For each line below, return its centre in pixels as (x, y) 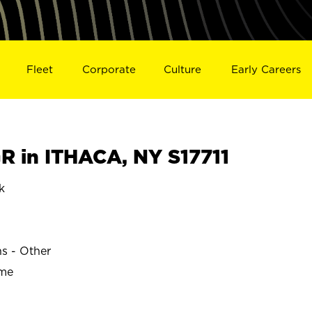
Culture (183, 69)
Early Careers (266, 69)
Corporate (109, 69)
